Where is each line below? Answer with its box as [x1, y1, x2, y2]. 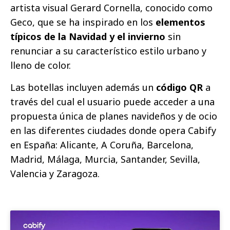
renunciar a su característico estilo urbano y [10, 44, 206, 57]
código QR [156, 81, 205, 93]
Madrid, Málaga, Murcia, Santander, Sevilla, [10, 152, 200, 165]
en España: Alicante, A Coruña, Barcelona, [10, 138, 194, 151]
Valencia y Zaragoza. [10, 167, 100, 180]
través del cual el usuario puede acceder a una [10, 95, 215, 108]
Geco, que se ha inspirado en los [10, 15, 153, 28]
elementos [153, 15, 205, 28]
